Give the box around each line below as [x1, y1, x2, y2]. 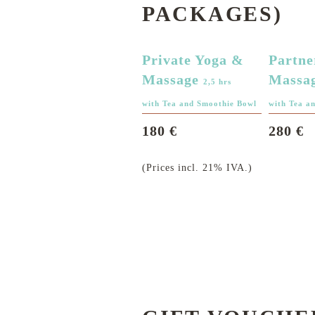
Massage [142, 72, 203, 87]
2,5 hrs [203, 77, 231, 86]
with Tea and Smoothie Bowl [142, 99, 257, 108]
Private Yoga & [142, 52, 244, 67]
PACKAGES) [142, 2, 283, 25]
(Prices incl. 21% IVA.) [142, 162, 252, 173]
